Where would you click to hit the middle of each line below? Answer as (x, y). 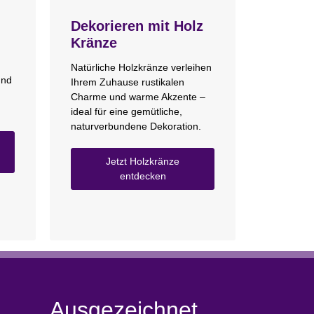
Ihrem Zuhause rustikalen (128, 82)
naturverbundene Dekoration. (136, 126)
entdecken (143, 176)
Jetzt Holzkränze (143, 161)
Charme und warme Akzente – (138, 96)
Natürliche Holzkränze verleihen (141, 67)
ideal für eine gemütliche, (127, 111)
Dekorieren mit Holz (137, 26)
